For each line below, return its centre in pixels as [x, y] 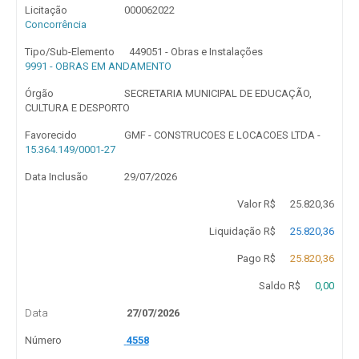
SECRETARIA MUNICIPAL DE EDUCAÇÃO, [218, 93]
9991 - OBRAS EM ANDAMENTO [98, 66]
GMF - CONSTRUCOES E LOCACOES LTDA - [222, 135]
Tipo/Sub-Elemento [70, 52]
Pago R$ [256, 258]
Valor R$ [256, 204]
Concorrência [56, 24]
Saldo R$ [279, 286]
